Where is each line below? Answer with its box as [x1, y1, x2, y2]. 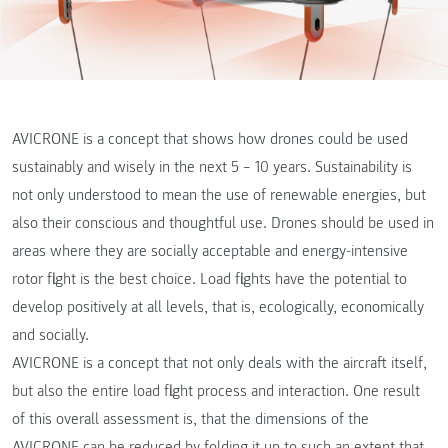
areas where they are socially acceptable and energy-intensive [12, 241, 408, 261]
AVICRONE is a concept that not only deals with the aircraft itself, [12, 353, 427, 373]
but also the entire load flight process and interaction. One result [12, 381, 420, 401]
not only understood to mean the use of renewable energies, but [12, 185, 426, 205]
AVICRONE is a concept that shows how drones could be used [12, 129, 408, 149]
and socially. [12, 325, 89, 345]
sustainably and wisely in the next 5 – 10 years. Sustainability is [12, 157, 412, 177]
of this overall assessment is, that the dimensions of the [12, 409, 369, 429]
